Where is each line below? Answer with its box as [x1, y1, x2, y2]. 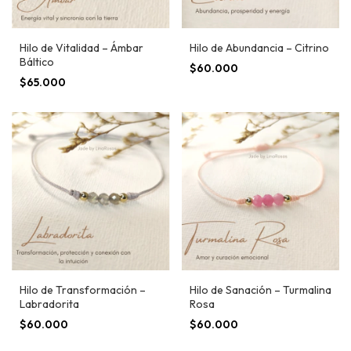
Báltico [20, 55, 54, 70]
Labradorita [20, 296, 79, 311]
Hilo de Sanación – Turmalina [189, 282, 331, 297]
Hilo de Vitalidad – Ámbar [20, 41, 143, 56]
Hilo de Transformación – [20, 282, 146, 297]
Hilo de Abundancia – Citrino [189, 41, 329, 56]
